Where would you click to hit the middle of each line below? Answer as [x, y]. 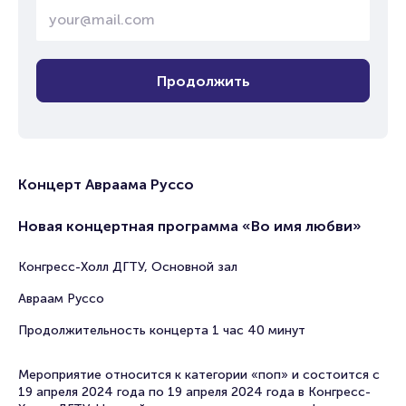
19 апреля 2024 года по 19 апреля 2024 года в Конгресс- [194, 392]
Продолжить [203, 81]
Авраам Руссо [61, 299]
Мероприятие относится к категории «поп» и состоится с [199, 375]
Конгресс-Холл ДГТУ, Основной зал [128, 267]
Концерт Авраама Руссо [106, 184]
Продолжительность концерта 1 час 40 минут [162, 330]
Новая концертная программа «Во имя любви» [190, 226]
